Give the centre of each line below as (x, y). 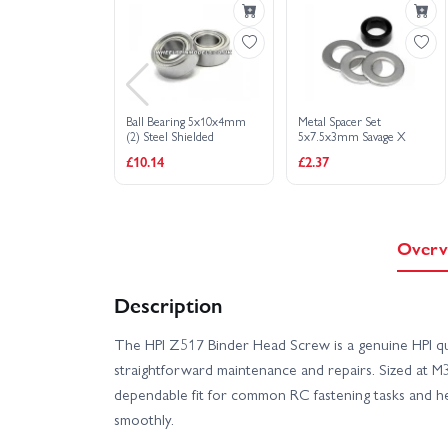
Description (168, 304)
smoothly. (144, 419)
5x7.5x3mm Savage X (352, 136)
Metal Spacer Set (340, 121)
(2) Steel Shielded (170, 136)
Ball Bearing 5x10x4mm (186, 121)
